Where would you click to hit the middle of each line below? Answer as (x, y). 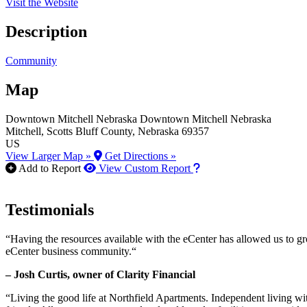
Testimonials (50, 209)
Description (46, 32)
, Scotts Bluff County (87, 131)
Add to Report (50, 168)
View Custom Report (145, 168)
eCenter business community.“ (71, 251)
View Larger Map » (50, 156)
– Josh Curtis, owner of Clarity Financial (100, 274)
